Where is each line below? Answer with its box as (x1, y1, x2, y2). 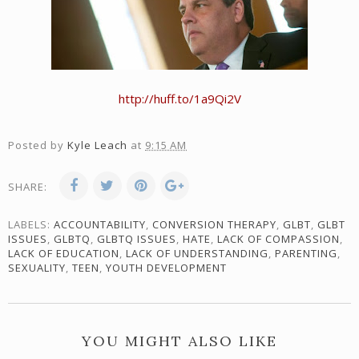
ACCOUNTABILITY (54, 217, 146, 232)
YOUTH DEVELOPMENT (106, 260, 227, 276)
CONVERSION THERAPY (152, 217, 276, 232)
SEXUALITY (8, 260, 66, 276)
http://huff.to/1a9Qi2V (118, 91, 241, 107)
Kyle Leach (67, 138, 127, 153)
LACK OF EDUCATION (8, 246, 119, 261)
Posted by (8, 138, 67, 153)
